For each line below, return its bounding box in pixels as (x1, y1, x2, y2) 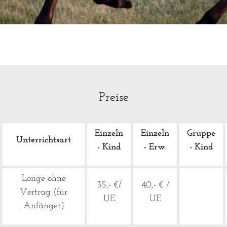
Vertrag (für (20, 187, 67, 198)
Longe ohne (21, 174, 66, 184)
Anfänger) (23, 201, 64, 211)
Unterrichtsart (16, 135, 71, 145)
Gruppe (187, 129, 215, 139)
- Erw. (143, 142, 167, 153)
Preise (98, 91, 129, 104)
